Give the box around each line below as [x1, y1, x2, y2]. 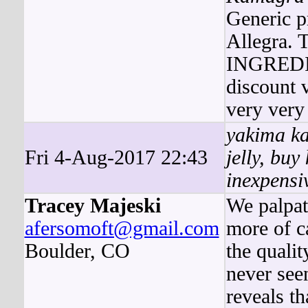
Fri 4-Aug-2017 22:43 [24, 146, 208, 168]
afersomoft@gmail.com [24, 217, 219, 239]
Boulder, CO [24, 240, 130, 262]
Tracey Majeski [24, 195, 161, 217]
